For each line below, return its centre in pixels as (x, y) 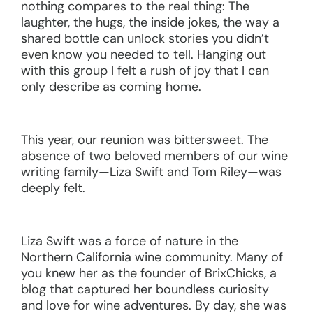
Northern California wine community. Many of (152, 257)
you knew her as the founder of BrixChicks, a (149, 273)
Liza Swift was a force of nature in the (130, 241)
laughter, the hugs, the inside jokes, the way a (150, 22)
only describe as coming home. (111, 86)
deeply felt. (53, 188)
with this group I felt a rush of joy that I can (145, 70)
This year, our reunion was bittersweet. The (145, 139)
